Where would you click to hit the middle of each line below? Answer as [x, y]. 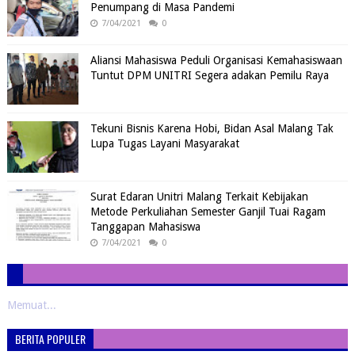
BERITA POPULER [50, 339]
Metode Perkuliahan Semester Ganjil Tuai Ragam [208, 212]
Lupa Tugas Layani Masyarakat [164, 143]
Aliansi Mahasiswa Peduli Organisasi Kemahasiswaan [216, 60]
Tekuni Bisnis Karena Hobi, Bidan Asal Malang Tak [212, 128]
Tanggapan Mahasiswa [145, 227]
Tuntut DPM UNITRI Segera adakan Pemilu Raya [209, 75]
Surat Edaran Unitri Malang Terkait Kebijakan [199, 197]
